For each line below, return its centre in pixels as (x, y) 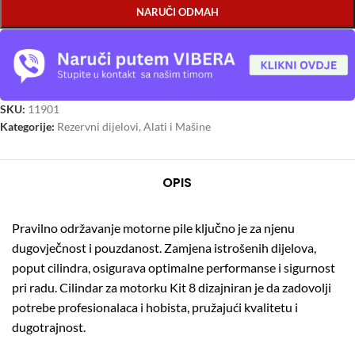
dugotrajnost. (49, 326)
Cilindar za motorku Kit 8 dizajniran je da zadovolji (195, 287)
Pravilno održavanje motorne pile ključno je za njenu (153, 227)
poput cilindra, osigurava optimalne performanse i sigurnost (174, 267)
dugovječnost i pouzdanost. (87, 247)
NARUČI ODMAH (177, 12)
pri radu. (34, 287)
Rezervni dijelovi (98, 126)
